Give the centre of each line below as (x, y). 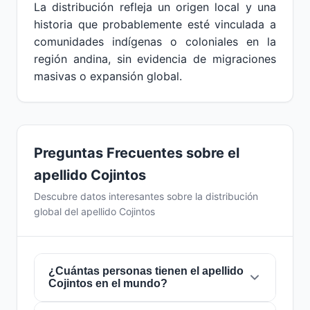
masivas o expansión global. (108, 76)
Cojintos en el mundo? (108, 283)
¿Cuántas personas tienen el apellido (146, 271)
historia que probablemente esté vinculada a (155, 24)
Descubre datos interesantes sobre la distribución (146, 196)
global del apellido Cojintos (94, 211)
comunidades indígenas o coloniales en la (155, 42)
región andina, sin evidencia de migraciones (155, 59)
